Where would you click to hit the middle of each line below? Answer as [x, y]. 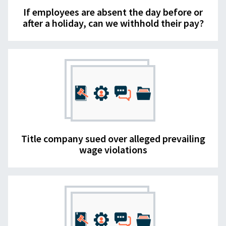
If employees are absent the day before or [113, 12]
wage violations [113, 150]
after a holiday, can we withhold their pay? [113, 23]
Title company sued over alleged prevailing [113, 139]
